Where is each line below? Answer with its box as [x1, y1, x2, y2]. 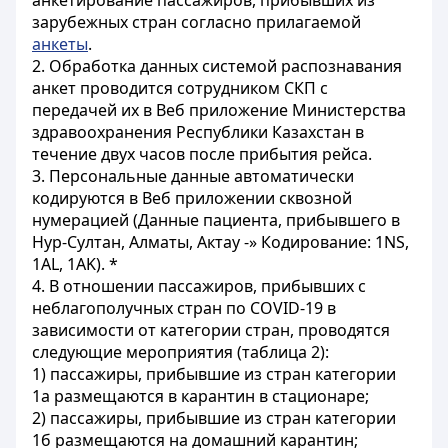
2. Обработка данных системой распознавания [32, 55, 402, 77]
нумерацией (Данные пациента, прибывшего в [32, 209, 400, 231]
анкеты [32, 33, 88, 55]
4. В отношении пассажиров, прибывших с [32, 275, 366, 297]
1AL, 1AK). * [32, 253, 118, 275]
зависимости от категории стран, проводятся [32, 319, 390, 341]
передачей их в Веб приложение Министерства [32, 99, 406, 121]
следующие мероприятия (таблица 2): [32, 341, 329, 363]
